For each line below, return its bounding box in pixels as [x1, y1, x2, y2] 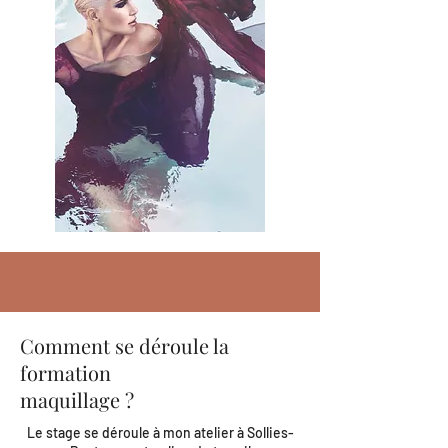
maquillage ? [20, 386, 134, 413]
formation [20, 359, 111, 386]
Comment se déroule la [20, 332, 229, 359]
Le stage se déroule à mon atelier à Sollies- [26, 424, 294, 441]
